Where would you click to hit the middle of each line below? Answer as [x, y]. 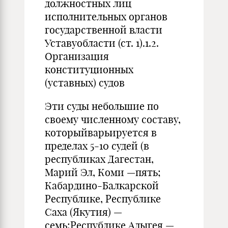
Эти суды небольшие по [102, 106]
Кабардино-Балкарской [102, 186]
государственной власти [104, 30]
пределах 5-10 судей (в [97, 146]
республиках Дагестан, [99, 159]
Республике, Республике [103, 199]
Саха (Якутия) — [83, 212]
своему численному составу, [113, 119]
